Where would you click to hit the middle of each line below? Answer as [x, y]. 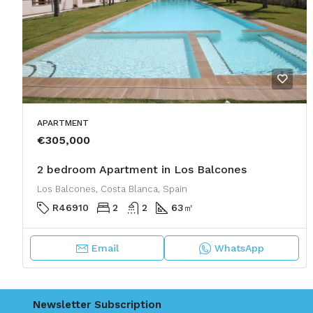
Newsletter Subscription [97, 305]
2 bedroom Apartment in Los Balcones [142, 170]
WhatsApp [239, 248]
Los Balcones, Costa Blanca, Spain [112, 189]
